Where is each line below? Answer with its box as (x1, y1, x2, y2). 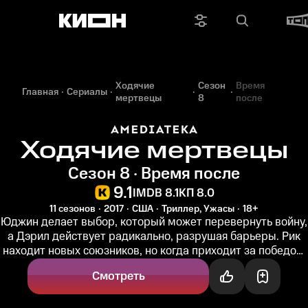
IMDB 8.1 (132, 184, 179, 201)
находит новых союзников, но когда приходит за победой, (3, 243, 305, 259)
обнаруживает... (112, 257, 196, 274)
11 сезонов (49, 202, 96, 216)
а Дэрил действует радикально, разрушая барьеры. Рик (8, 228, 300, 245)
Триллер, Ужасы (162, 202, 234, 216)
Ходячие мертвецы (20, 133, 288, 168)
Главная (22, 85, 58, 99)
